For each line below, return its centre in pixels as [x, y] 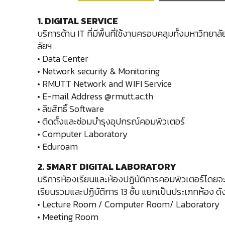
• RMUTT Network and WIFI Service [105, 84]
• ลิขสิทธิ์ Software [71, 109]
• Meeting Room [68, 217]
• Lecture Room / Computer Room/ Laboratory [129, 204]
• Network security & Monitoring [99, 71]
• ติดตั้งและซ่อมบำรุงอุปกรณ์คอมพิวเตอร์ [111, 121]
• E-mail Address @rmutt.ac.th [95, 96]
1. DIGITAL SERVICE [78, 21]
